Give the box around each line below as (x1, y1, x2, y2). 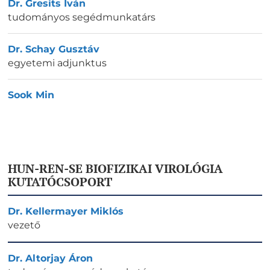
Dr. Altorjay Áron (8, 252, 93, 264)
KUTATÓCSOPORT (8, 173, 112, 190)
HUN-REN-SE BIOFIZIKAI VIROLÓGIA (8, 160, 223, 177)
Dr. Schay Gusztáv (8, 43, 99, 55)
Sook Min (8, 89, 54, 101)
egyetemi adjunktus (8, 57, 107, 69)
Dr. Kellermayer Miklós (8, 205, 124, 217)
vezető (8, 219, 40, 231)
